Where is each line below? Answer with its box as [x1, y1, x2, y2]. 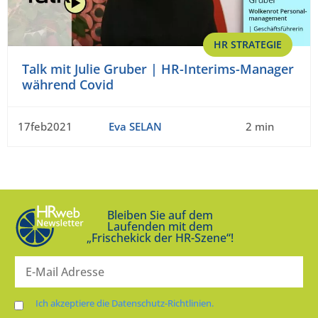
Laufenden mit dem [106, 218, 213, 234]
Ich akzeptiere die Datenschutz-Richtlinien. [35, 296, 214, 309]
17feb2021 [18, 119, 72, 134]
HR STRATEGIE [214, 38, 282, 52]
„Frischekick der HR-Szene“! [86, 229, 234, 246]
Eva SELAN [108, 119, 162, 134]
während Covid [22, 76, 114, 94]
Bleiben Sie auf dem [106, 207, 213, 223]
